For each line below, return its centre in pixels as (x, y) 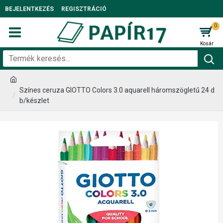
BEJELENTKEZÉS (29, 9)
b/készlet (34, 101)
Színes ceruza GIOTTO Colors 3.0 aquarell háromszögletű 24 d (117, 90)
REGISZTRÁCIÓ (84, 9)
